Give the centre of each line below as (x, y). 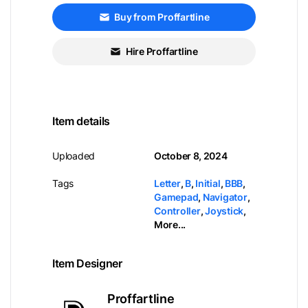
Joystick (224, 211)
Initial (208, 183)
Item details (81, 121)
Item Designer (87, 263)
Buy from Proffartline (162, 17)
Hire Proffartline (162, 51)
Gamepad (176, 197)
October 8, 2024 (191, 156)
